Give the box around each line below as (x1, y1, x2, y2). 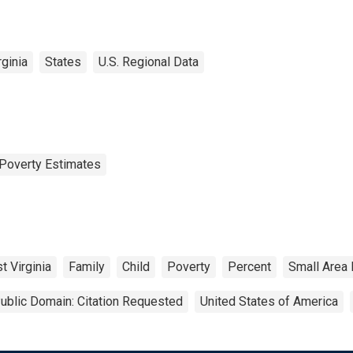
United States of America (200, 293, 338, 309)
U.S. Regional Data (98, 54, 199, 69)
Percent (228, 258, 271, 274)
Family (69, 258, 105, 274)
